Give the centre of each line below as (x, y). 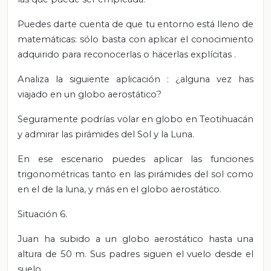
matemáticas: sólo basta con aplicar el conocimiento (135, 39)
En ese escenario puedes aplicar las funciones (135, 159)
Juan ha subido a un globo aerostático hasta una (135, 239)
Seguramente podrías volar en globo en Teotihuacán (135, 119)
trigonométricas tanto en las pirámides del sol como (135, 174)
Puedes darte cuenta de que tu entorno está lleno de (135, 24)
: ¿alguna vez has (210, 79)
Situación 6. (42, 214)
